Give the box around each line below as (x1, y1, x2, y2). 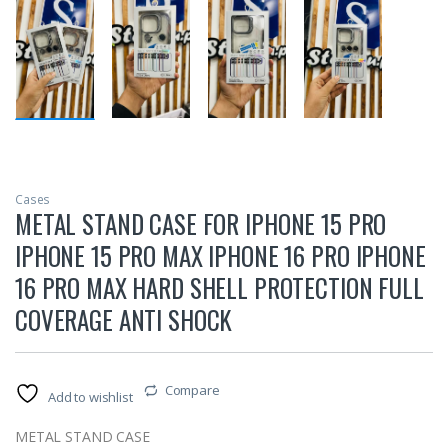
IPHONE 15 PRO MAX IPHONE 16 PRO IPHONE (15, 237, 426, 275)
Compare (164, 381, 220, 400)
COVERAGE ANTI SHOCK (15, 301, 233, 339)
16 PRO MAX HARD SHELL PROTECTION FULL (15, 269, 424, 307)
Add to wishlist (47, 388, 133, 407)
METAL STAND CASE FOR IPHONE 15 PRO (15, 205, 387, 243)
